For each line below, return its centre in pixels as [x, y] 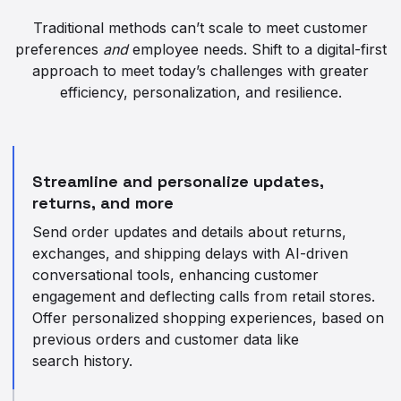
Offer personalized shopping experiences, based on [209, 318]
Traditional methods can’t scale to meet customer [200, 28]
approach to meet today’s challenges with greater [200, 71]
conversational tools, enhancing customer [176, 275]
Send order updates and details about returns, [190, 232]
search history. [83, 361]
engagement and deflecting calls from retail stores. [204, 296]
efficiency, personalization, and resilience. [200, 92]
